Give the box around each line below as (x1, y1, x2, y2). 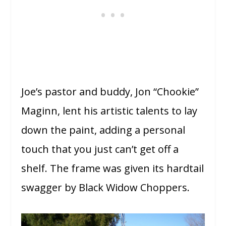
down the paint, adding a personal (21, 123, 186, 137)
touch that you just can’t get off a (21, 142, 179, 156)
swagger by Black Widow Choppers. (21, 181, 190, 195)
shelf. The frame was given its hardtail (21, 161, 204, 176)
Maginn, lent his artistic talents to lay (21, 104, 198, 118)
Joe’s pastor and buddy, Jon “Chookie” (21, 85, 199, 99)
